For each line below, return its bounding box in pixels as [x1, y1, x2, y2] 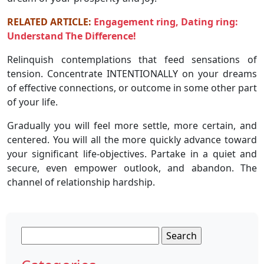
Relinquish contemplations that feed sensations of [7, 52, 257, 66]
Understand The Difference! [7, 29, 136, 42]
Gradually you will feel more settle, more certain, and [7, 118, 257, 132]
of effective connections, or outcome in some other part [7, 81, 257, 94]
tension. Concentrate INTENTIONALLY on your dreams [7, 67, 257, 80]
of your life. [7, 95, 58, 108]
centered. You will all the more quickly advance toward [7, 133, 257, 146]
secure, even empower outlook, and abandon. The [7, 161, 257, 174]
